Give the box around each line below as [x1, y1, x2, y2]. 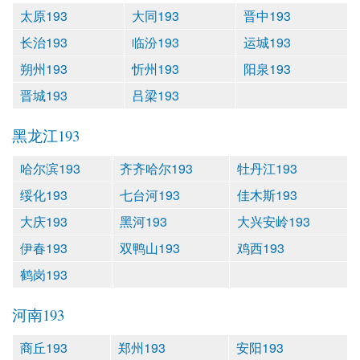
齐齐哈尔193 [120, 158, 193, 178]
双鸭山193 [120, 238, 180, 257]
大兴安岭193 [237, 211, 310, 231]
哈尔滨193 [20, 158, 80, 178]
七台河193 [120, 185, 180, 204]
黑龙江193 [12, 125, 80, 145]
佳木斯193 [237, 185, 297, 204]
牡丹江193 [237, 158, 297, 178]
